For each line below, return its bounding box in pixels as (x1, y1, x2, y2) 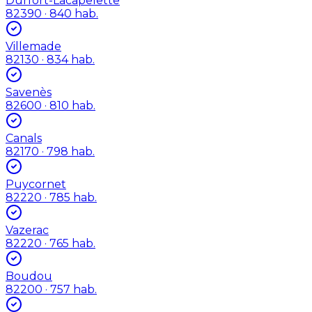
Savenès (6, 85, 52, 99)
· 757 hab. (42, 282, 97, 296)
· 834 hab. (39, 52, 95, 66)
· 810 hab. (42, 98, 95, 112)
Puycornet (6, 177, 66, 191)
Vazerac (6, 223, 49, 237)
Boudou (6, 269, 52, 283)
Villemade (6, 39, 61, 53)
